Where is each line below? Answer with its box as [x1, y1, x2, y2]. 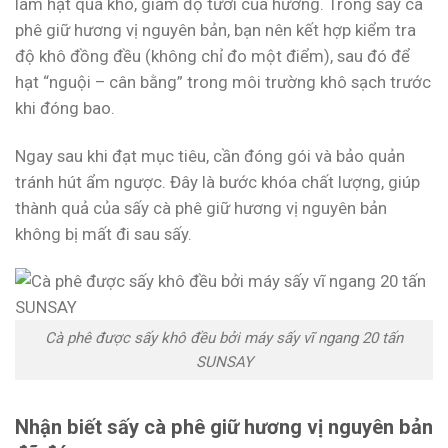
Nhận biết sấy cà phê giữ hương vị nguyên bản [15, 415, 433, 440]
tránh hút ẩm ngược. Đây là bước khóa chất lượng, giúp [15, 171, 420, 192]
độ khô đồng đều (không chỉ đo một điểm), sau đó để [15, 45, 410, 66]
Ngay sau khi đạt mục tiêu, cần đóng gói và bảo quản [15, 145, 405, 166]
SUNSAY [195, 353, 253, 372]
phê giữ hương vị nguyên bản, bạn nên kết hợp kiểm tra [15, 19, 416, 40]
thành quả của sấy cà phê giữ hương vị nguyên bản [15, 197, 387, 218]
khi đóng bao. [15, 97, 115, 118]
